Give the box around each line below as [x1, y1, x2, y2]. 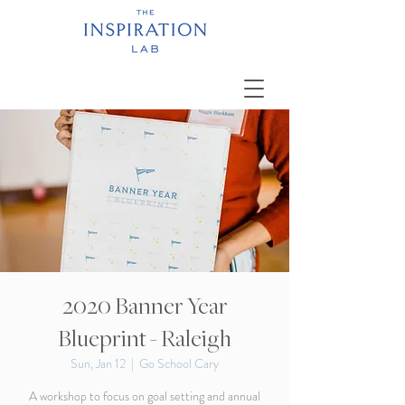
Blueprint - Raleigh [58, 326, 231, 352]
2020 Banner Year [61, 294, 228, 319]
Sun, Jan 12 [71, 354, 126, 372]
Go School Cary [139, 354, 219, 372]
